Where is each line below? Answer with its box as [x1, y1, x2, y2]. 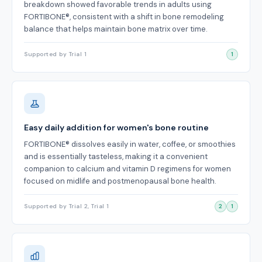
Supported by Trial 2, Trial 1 [24, 202, 109, 210]
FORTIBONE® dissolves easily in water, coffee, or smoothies [24, 139, 236, 149]
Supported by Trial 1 [24, 50, 87, 58]
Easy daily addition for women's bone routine [24, 122, 209, 133]
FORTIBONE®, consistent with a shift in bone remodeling [24, 12, 224, 22]
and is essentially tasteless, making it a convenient [24, 151, 208, 161]
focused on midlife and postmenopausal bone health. [24, 176, 216, 186]
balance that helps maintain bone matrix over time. [24, 24, 208, 34]
